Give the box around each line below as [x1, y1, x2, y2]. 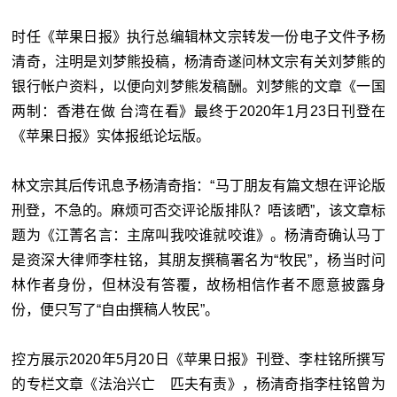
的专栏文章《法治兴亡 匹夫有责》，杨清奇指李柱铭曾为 [12, 377, 385, 393]
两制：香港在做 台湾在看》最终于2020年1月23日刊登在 [12, 104, 385, 120]
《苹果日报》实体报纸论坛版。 [12, 128, 211, 144]
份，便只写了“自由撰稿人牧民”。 [12, 302, 220, 318]
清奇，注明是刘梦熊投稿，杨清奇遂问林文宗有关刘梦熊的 [12, 54, 385, 70]
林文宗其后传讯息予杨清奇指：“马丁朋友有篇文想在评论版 [12, 178, 385, 194]
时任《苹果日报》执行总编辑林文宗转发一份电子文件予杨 [12, 29, 385, 45]
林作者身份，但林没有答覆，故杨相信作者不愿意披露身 [12, 277, 385, 293]
